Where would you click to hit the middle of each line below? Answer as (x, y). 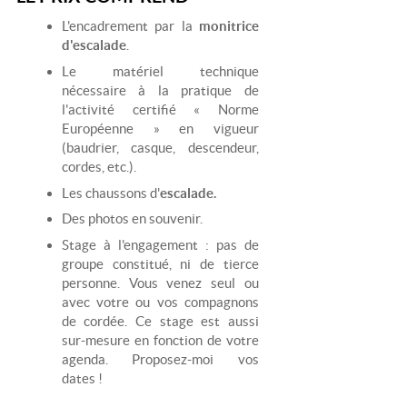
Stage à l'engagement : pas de (160, 245)
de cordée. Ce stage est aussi (160, 322)
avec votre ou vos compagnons (160, 303)
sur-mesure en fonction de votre (160, 341)
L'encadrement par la (127, 25)
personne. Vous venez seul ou (160, 283)
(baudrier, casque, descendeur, (160, 147)
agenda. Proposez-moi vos (160, 360)
